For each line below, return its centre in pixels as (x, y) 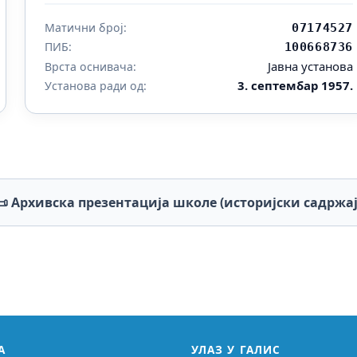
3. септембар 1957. (296, 86)
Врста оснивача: (90, 67)
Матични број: (85, 28)
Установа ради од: (95, 86)
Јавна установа (311, 67)
